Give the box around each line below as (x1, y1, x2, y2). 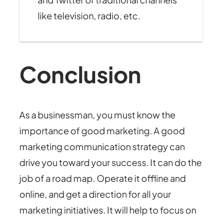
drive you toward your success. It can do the (19, 157, 202, 168)
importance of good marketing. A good (19, 125, 185, 137)
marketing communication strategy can (19, 141, 185, 153)
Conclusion (19, 59, 142, 88)
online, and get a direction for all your (19, 188, 171, 200)
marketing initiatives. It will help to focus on (19, 204, 197, 216)
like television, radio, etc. (37, 9, 140, 21)
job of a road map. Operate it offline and (19, 172, 186, 184)
